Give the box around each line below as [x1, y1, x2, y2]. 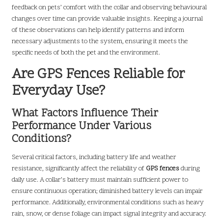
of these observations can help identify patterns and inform [12, 26, 184, 35]
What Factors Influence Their [12, 106, 158, 122]
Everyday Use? [12, 82, 105, 102]
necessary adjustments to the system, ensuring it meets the [12, 37, 188, 47]
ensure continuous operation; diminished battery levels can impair [12, 187, 203, 196]
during [179, 164, 200, 174]
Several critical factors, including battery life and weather [12, 153, 176, 163]
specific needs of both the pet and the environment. [12, 48, 160, 58]
